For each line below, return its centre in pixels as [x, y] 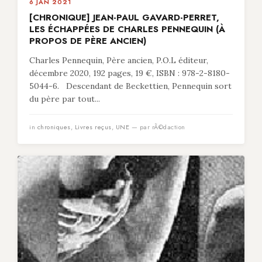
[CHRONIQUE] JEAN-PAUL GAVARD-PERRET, [124, 18]
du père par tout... [65, 99]
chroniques [54, 127]
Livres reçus [93, 127]
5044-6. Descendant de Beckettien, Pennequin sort [130, 86]
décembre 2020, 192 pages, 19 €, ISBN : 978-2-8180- [130, 73]
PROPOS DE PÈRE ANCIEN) [88, 41]
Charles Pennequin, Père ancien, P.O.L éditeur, [119, 60]
